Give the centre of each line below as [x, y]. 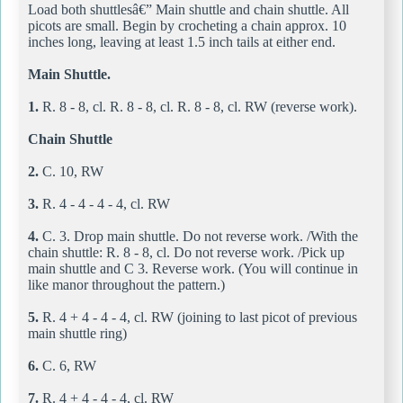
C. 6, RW [67, 365]
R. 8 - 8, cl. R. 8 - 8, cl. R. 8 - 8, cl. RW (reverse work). [198, 106]
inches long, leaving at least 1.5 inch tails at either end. [182, 41]
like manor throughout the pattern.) [126, 284]
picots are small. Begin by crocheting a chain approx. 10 [187, 25]
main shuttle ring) [77, 333]
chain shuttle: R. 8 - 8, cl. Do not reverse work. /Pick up [186, 252]
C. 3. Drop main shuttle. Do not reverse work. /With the [198, 236]
